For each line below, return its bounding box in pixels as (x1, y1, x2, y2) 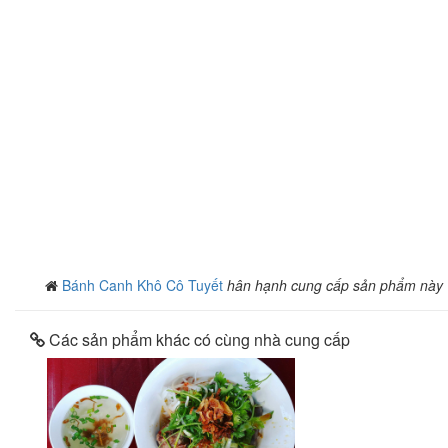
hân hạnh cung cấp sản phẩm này (227, 275, 443, 295)
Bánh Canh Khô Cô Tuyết (62, 275, 227, 295)
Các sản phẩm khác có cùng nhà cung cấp (45, 328, 350, 351)
